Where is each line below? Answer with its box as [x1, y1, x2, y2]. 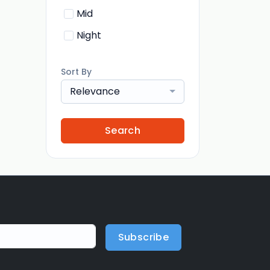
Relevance [70, 84, 120, 98]
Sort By [61, 66, 92, 78]
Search [104, 124, 141, 137]
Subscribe [118, 230, 169, 244]
